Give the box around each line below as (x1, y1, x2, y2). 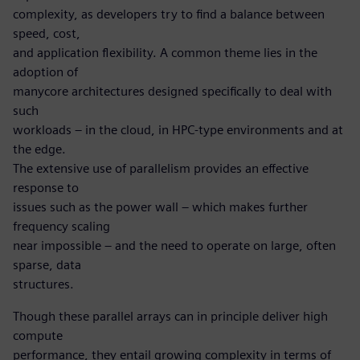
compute (13, 327, 63, 343)
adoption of (13, 63, 78, 80)
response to (13, 179, 79, 195)
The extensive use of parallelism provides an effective (13, 160, 309, 176)
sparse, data (13, 256, 81, 272)
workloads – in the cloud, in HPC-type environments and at (13, 121, 343, 137)
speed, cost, (13, 25, 80, 41)
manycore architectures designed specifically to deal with (13, 83, 332, 99)
